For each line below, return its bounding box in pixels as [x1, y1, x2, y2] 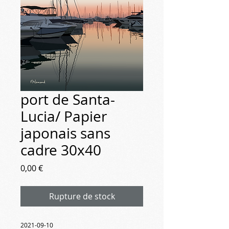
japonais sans [20, 123, 110, 143]
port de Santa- [20, 89, 115, 109]
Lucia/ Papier [20, 106, 107, 126]
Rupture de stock [49, 190, 115, 202]
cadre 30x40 [20, 140, 101, 159]
